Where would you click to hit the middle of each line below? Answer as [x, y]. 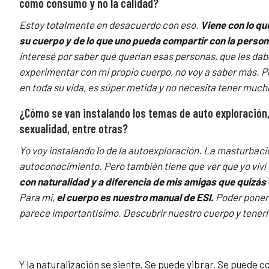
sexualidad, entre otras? [74, 129]
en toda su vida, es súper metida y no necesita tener [131, 87]
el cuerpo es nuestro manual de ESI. [135, 197]
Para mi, [38, 197]
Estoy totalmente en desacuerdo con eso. [110, 25]
